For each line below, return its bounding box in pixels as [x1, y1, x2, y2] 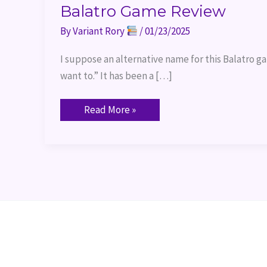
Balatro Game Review [60, 2, 226, 21]
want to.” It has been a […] [60, 69, 172, 82]
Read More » [83, 103, 136, 117]
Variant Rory [72, 24, 126, 38]
